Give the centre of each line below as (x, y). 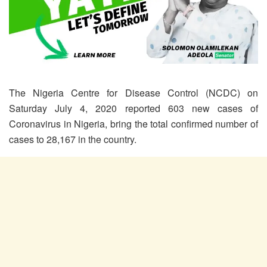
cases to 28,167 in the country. (73, 139)
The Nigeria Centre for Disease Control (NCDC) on (133, 92)
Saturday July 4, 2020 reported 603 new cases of (133, 108)
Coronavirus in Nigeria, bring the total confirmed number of (133, 123)
